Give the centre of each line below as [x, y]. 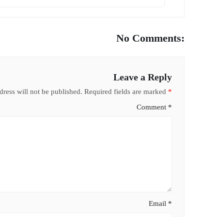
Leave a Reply [142, 77]
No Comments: [150, 38]
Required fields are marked [126, 92]
